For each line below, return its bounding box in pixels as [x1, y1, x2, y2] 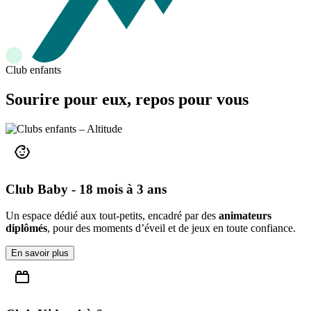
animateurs [219, 210, 271, 222]
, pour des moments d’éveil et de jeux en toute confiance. [47, 222, 296, 235]
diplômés [6, 222, 47, 235]
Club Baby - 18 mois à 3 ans [6, 181, 167, 196]
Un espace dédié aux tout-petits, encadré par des [6, 210, 219, 222]
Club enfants [6, 64, 61, 76]
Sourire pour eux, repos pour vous [6, 90, 249, 109]
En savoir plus [11, 248, 69, 259]
